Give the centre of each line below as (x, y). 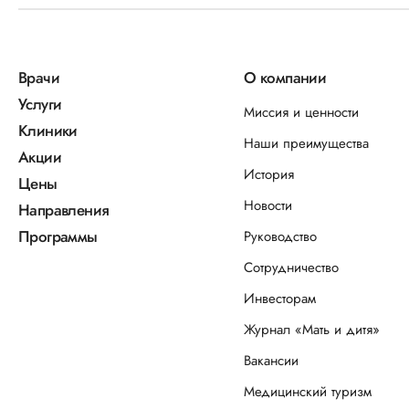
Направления (64, 210)
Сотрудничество (292, 267)
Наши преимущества (307, 143)
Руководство (281, 236)
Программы (58, 236)
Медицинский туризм (308, 392)
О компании (285, 78)
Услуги (40, 104)
